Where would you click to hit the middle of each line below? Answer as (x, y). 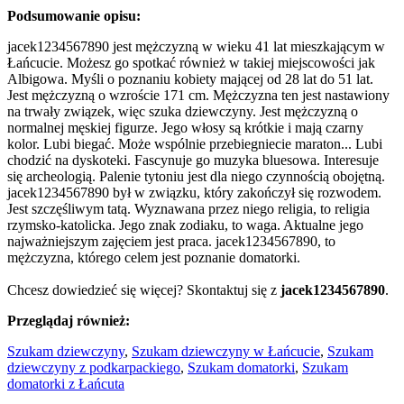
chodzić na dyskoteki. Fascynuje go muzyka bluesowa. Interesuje (193, 160)
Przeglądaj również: (69, 320)
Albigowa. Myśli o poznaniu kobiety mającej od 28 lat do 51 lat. (190, 78)
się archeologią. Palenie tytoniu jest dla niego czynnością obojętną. (196, 176)
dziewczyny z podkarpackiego (94, 367)
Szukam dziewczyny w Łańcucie (226, 351)
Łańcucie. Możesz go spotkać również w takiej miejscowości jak (191, 62)
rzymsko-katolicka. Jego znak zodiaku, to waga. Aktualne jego (185, 225)
